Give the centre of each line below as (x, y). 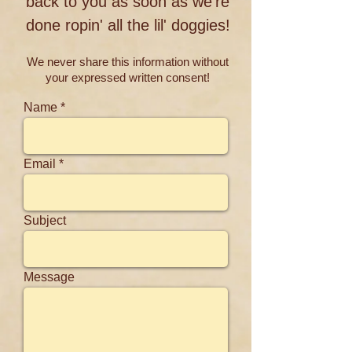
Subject (45, 220)
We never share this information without (128, 62)
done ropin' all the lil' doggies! (128, 25)
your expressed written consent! (128, 77)
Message (49, 277)
